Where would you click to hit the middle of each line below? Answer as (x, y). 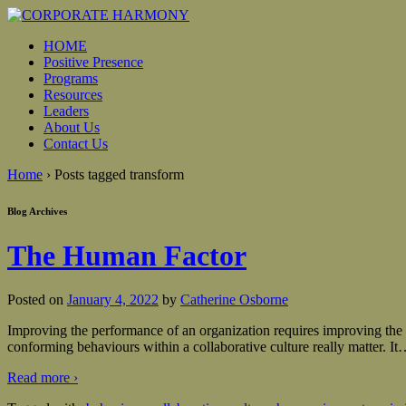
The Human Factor (127, 255)
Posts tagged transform (119, 174)
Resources (73, 95)
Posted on (37, 300)
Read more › (43, 378)
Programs (71, 78)
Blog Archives (37, 211)
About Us (72, 127)
